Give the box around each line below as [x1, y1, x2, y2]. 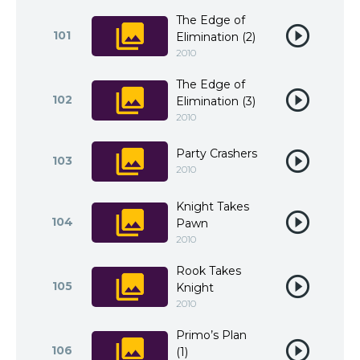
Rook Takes [176, 264, 241, 278]
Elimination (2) [176, 30, 256, 44]
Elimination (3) [176, 94, 256, 108]
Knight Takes [176, 199, 249, 214]
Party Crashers [176, 146, 257, 161]
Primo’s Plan [176, 328, 247, 342]
